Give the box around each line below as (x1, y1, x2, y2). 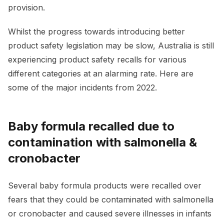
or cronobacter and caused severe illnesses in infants (8, 208, 211, 219)
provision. (8, 2, 45, 13)
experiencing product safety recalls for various (8, 54, 186, 65)
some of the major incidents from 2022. (8, 82, 157, 93)
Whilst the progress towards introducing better (8, 26, 185, 37)
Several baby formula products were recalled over (8, 180, 201, 191)
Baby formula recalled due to (8, 119, 174, 134)
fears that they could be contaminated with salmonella (8, 194, 213, 205)
